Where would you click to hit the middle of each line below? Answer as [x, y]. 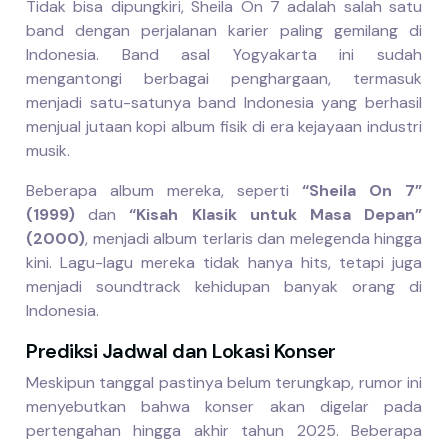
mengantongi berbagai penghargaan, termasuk [224, 79]
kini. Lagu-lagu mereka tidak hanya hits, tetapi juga [224, 263]
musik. [48, 151]
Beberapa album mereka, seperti [164, 191]
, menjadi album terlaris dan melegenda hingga [253, 239]
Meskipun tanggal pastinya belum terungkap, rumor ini [224, 383]
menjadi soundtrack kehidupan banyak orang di [224, 287]
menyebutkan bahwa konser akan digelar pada [224, 407]
